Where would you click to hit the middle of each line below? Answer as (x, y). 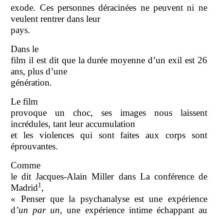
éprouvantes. (35, 146)
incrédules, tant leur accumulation (73, 124)
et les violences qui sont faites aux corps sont (109, 135)
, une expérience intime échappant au (134, 210)
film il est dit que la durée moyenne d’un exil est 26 (109, 60)
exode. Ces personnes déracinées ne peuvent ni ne (109, 7)
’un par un (38, 210)
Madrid (25, 187)
